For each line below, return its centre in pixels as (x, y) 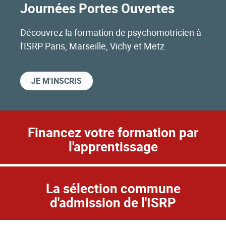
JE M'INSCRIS (56, 80)
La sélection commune (113, 188)
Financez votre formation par (113, 132)
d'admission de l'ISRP (113, 202)
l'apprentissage (113, 146)
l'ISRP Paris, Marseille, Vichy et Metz (92, 46)
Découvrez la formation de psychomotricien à (111, 32)
